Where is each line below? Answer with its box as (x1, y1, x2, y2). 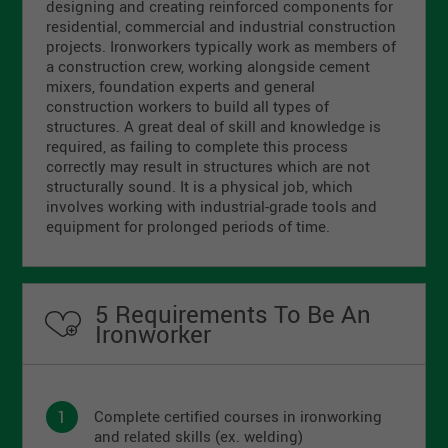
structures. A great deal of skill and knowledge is (46, 116, 382, 136)
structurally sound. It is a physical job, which (46, 176, 354, 196)
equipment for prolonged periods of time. (46, 216, 331, 236)
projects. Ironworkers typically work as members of (46, 36, 397, 56)
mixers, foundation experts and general (46, 76, 316, 96)
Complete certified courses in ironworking (94, 405, 383, 426)
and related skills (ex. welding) (94, 425, 304, 446)
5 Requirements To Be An (95, 298, 372, 331)
